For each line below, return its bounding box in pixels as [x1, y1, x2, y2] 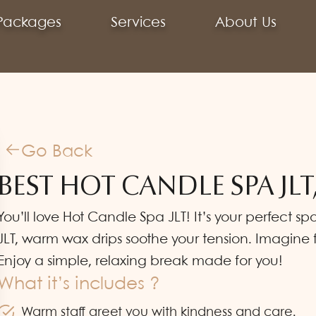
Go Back [21, 144, 93, 161]
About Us [215, 16, 277, 30]
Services [111, 16, 166, 30]
